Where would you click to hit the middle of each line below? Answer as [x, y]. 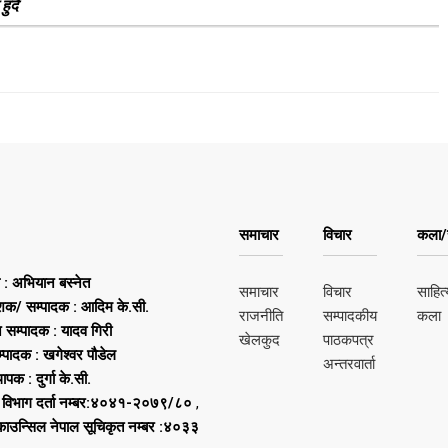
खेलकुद [259, 339]
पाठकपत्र [348, 339]
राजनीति [261, 315]
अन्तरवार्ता [349, 363]
